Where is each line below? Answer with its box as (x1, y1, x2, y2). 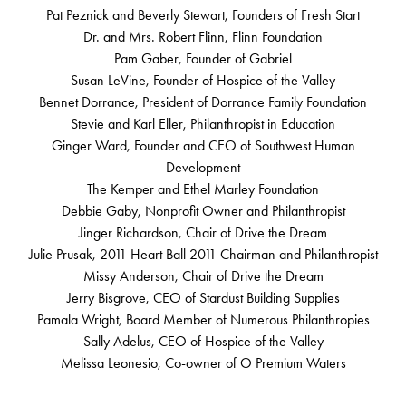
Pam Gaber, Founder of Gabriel (114, 50, 292, 68)
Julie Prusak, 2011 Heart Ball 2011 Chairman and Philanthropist (28, 246, 378, 264)
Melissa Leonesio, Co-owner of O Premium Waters (60, 354, 346, 372)
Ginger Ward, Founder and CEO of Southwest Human (51, 137, 355, 155)
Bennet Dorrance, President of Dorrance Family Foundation (39, 93, 367, 111)
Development (166, 159, 240, 177)
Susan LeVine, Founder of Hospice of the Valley (71, 72, 335, 90)
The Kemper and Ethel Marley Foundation (87, 180, 319, 198)
